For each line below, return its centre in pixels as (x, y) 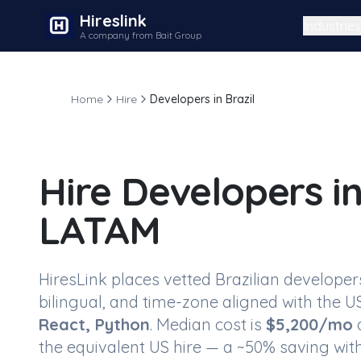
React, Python (94, 324)
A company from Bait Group (140, 35)
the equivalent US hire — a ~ (142, 347)
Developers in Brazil (202, 99)
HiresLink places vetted (127, 279)
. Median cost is (206, 324)
